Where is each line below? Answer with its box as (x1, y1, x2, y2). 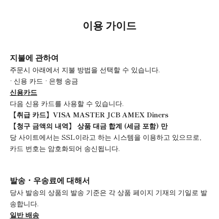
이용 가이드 (83, 18, 136, 33)
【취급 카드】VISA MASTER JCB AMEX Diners (10, 109, 169, 120)
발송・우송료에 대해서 (10, 174, 90, 186)
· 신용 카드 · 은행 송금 (10, 76, 78, 86)
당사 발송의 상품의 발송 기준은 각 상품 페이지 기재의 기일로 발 (10, 187, 207, 197)
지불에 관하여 (10, 51, 59, 64)
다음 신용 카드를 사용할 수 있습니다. (10, 98, 124, 109)
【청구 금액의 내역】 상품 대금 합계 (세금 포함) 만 (10, 121, 168, 131)
